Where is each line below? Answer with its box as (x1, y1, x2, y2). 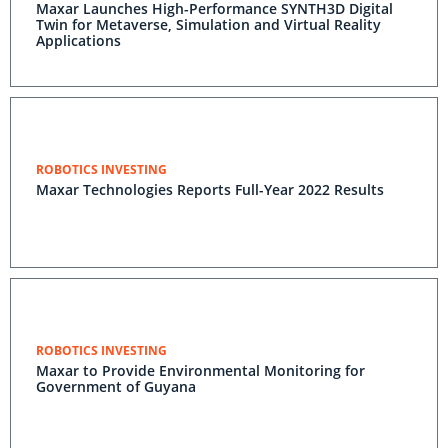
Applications (36, 31, 121, 50)
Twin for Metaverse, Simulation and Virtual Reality (36, 15, 381, 34)
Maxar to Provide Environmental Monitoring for (36, 361, 365, 380)
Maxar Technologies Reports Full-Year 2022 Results (36, 180, 384, 199)
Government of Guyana (36, 377, 196, 396)
